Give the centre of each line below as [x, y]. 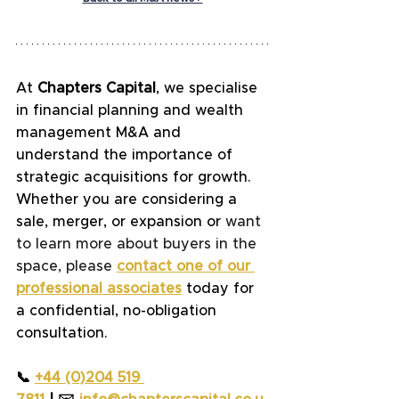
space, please [64, 267]
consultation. [62, 334]
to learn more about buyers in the [138, 244]
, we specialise [209, 89]
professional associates [99, 289]
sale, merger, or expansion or [121, 222]
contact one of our [186, 267]
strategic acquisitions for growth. [136, 178]
